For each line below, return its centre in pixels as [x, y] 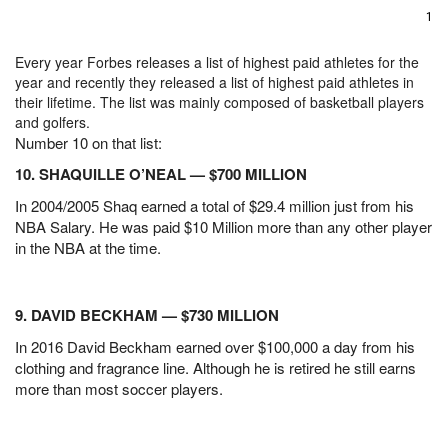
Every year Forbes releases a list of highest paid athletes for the [217, 62]
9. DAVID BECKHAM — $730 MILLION [147, 314]
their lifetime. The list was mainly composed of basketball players [219, 102]
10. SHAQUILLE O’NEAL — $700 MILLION [161, 174]
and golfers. [52, 122]
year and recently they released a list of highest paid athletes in [214, 82]
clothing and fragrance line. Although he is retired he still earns [215, 367]
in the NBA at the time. [88, 248]
